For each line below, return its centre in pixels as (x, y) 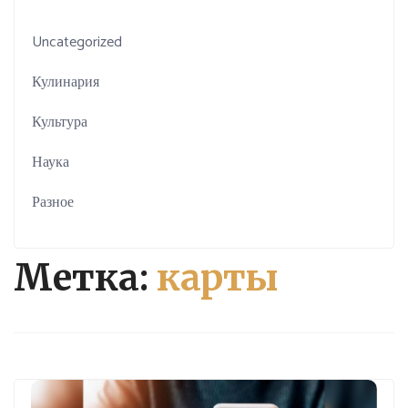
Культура (60, 122)
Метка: (85, 278)
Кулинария (66, 82)
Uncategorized (77, 42)
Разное (53, 202)
